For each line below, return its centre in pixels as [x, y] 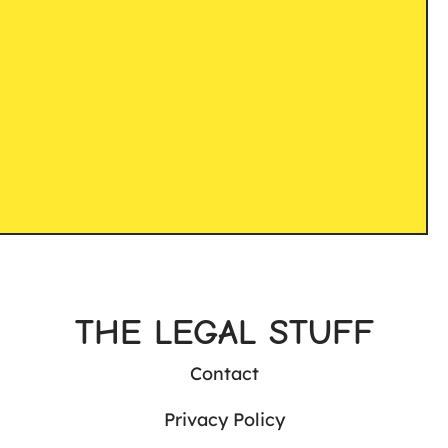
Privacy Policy [224, 420]
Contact [224, 374]
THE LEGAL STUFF [224, 333]
